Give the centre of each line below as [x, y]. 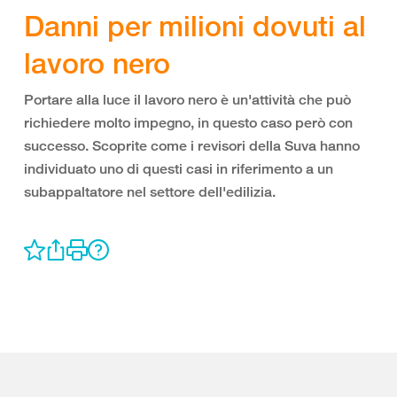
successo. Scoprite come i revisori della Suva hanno [192, 146]
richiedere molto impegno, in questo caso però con [188, 123]
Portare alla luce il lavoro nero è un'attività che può [187, 100]
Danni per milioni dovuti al [195, 26]
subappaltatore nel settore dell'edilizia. [150, 192]
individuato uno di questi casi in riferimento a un [179, 169]
